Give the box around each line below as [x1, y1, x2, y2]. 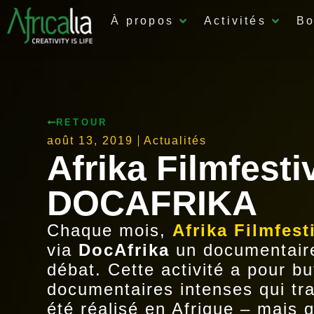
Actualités [144, 134, 207, 146]
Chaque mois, [47, 220, 173, 240]
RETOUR [56, 116, 108, 128]
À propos [111, 15, 174, 27]
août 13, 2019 [47, 134, 134, 146]
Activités [204, 15, 266, 27]
